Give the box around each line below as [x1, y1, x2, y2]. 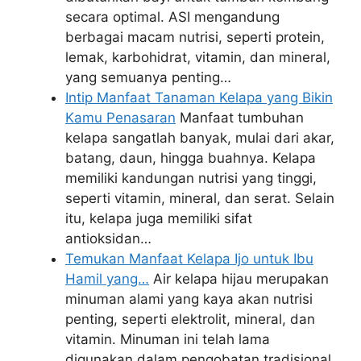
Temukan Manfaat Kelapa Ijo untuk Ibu [65, 250, 313, 267]
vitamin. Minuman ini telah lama [65, 330, 270, 347]
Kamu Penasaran [65, 109, 176, 126]
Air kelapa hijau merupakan [149, 270, 329, 287]
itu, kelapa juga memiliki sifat [65, 210, 252, 226]
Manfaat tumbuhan [176, 109, 304, 126]
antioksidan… [65, 230, 151, 247]
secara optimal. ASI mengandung [65, 8, 280, 25]
